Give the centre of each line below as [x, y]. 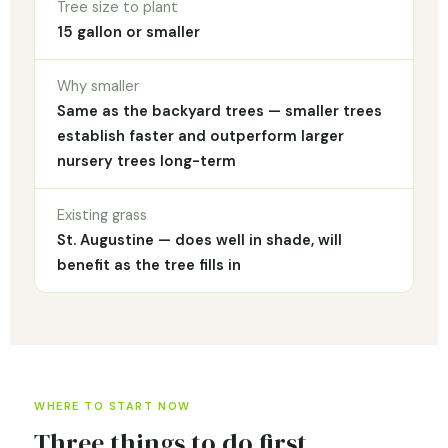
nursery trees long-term [146, 160]
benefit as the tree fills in [149, 264]
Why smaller [98, 85]
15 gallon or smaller [128, 31]
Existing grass [102, 214]
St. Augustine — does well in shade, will [199, 239]
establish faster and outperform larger [200, 135]
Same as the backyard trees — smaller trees [219, 110]
